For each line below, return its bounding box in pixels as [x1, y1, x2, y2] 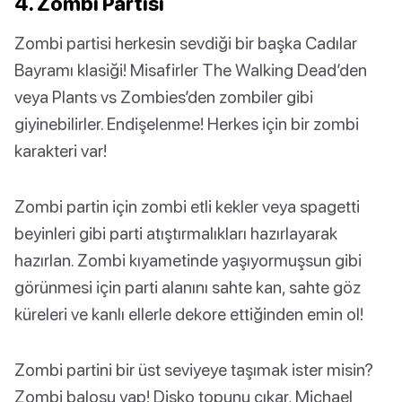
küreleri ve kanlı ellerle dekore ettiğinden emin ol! [14, 303, 363, 325]
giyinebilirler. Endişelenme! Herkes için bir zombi [14, 113, 359, 135]
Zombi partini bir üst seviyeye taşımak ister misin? [14, 359, 373, 380]
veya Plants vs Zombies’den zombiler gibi [14, 86, 313, 108]
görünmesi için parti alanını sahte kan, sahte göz [14, 276, 361, 298]
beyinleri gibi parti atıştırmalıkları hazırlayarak [14, 223, 337, 244]
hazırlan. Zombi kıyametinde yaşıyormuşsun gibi [14, 249, 362, 271]
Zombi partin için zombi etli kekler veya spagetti [14, 196, 360, 217]
